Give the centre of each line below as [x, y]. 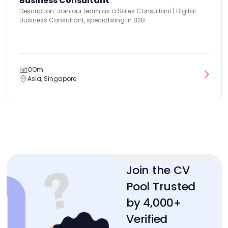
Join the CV [158, 170]
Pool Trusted [161, 186]
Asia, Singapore [52, 78]
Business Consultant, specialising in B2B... [84, 20]
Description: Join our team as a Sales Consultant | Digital [107, 11]
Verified [147, 219]
